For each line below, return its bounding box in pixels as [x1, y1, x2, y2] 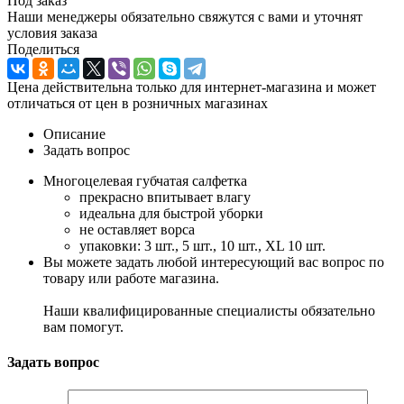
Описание [43, 125, 106, 142]
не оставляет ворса [79, 221, 195, 237]
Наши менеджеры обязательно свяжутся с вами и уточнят [7, 8, 363, 24]
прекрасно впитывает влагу [79, 188, 251, 205]
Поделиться [7, 41, 79, 57]
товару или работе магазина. [43, 270, 219, 286]
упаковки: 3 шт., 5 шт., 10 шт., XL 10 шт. [79, 237, 326, 253]
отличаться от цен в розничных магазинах [7, 95, 268, 111]
